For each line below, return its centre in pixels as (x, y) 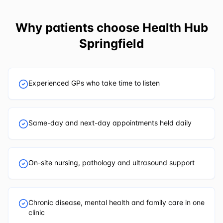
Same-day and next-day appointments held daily (110, 122)
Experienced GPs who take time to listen (94, 83)
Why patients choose (79, 27)
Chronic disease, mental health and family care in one (116, 202)
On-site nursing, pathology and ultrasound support (111, 162)
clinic (37, 212)
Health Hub (175, 27)
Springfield (111, 43)
